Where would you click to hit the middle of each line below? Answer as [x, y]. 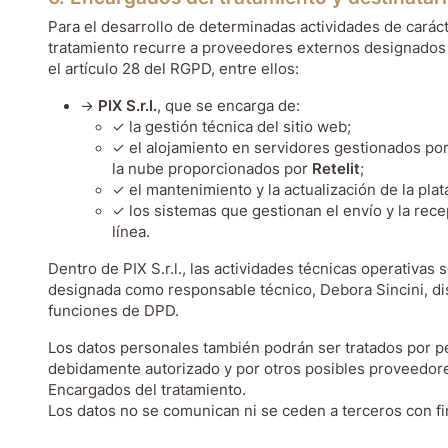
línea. [131, 232]
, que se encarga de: [228, 106]
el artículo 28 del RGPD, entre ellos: [173, 69]
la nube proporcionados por [212, 169]
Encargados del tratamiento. [147, 390]
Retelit [336, 169]
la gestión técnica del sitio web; [240, 127]
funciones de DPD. [113, 311]
